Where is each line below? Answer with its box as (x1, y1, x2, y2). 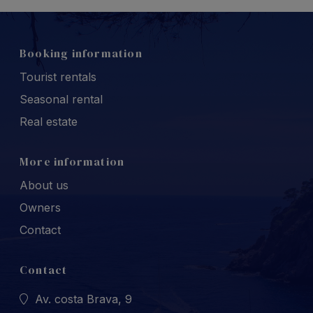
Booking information (20, 45, 143, 61)
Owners (20, 201, 61, 215)
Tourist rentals (20, 70, 96, 85)
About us (20, 178, 68, 193)
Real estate (20, 115, 78, 129)
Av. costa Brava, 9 (35, 292, 132, 307)
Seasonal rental (20, 92, 103, 107)
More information (20, 154, 125, 170)
